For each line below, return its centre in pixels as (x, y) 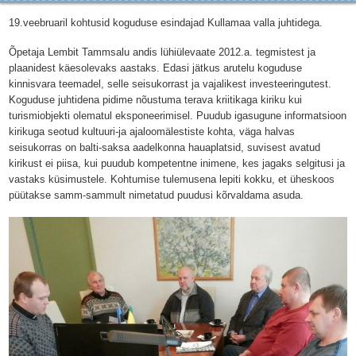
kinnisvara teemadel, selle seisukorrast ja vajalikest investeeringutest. (170, 84)
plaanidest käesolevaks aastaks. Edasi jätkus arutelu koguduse (155, 68)
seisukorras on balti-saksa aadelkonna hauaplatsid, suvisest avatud (164, 147)
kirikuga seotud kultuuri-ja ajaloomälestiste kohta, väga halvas (152, 132)
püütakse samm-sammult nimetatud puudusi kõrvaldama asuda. (156, 195)
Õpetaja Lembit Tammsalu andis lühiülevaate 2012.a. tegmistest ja (162, 52)
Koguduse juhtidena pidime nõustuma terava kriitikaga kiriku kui (155, 100)
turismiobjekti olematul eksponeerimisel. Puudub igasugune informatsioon (178, 116)
